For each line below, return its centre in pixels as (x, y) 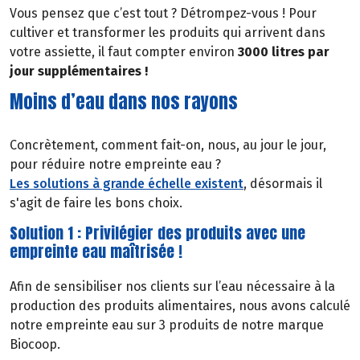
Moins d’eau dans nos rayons (124, 102)
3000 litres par (284, 52)
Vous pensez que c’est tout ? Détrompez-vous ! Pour (163, 14)
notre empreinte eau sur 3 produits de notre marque (167, 325)
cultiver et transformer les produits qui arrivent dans (168, 33)
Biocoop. (35, 344)
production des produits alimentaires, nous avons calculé (180, 305)
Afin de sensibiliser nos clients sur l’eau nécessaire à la (172, 286)
